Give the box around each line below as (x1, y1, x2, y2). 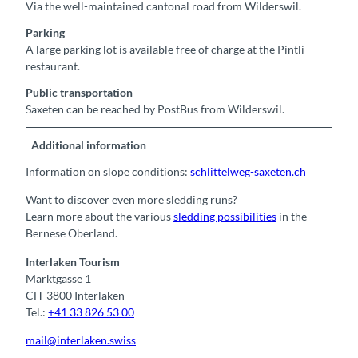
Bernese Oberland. (26, 226, 117, 241)
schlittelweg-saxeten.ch (190, 165, 306, 179)
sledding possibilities (173, 209, 276, 224)
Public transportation (26, 86, 133, 100)
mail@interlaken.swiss (26, 332, 136, 347)
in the (276, 209, 307, 224)
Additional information (31, 138, 147, 153)
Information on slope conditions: (26, 165, 190, 179)
